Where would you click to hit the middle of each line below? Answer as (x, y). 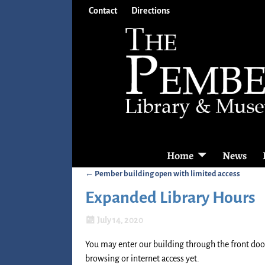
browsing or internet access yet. (142, 258)
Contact (103, 10)
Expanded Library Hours (170, 198)
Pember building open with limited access (167, 173)
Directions (151, 10)
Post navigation (125, 185)
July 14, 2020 (120, 220)
